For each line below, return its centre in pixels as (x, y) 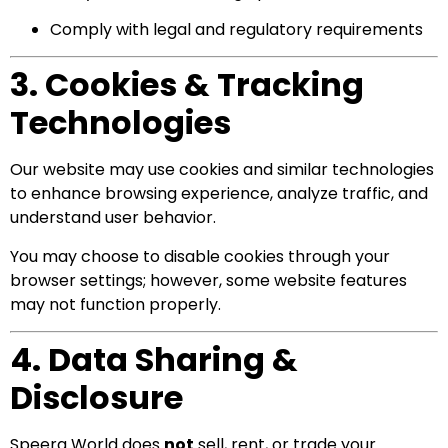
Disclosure (96, 398)
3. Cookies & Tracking (187, 85)
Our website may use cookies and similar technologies (222, 170)
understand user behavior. (113, 218)
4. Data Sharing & (154, 360)
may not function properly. (115, 304)
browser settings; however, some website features (208, 280)
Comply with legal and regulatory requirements (236, 29)
